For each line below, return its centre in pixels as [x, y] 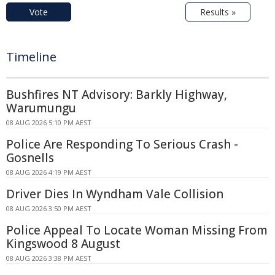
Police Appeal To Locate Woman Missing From [137, 230]
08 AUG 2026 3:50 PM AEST [49, 208]
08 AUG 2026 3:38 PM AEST [49, 258]
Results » [218, 12]
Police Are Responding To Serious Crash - [122, 144]
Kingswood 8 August [63, 243]
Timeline [31, 56]
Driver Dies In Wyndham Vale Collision [115, 194]
